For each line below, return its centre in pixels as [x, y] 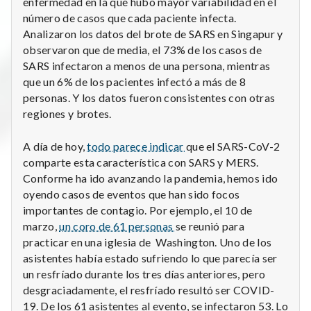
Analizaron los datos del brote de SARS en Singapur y [153, 34]
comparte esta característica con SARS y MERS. [141, 162]
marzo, [41, 226]
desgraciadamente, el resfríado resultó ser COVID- [149, 290]
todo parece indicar [136, 146]
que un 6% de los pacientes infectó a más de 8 [135, 82]
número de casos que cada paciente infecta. [130, 18]
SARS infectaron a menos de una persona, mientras [147, 66]
